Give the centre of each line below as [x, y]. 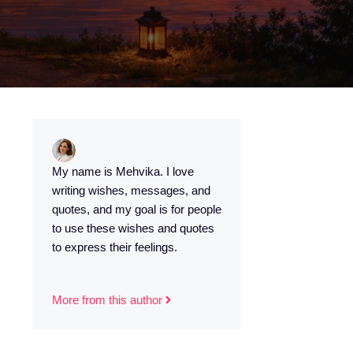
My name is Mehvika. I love [123, 171]
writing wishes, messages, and [131, 190]
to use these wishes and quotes [133, 228]
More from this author [107, 299]
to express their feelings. [115, 247]
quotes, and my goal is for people [137, 209]
